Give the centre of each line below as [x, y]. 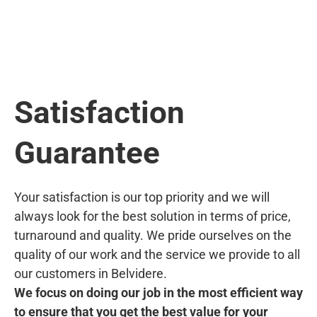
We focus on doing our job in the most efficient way [158, 292]
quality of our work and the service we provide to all [157, 254]
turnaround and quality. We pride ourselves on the [153, 235]
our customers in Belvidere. [91, 273]
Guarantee [87, 152]
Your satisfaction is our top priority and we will [142, 197]
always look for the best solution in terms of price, [152, 216]
